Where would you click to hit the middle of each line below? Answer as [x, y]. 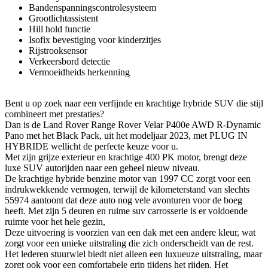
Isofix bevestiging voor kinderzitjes [95, 40]
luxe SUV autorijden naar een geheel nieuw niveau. [102, 168]
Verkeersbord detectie [69, 62]
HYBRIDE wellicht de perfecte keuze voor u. [92, 147]
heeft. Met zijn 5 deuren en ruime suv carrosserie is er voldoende [126, 211]
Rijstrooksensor [58, 51]
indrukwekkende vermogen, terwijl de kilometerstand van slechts [127, 190]
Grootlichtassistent [63, 19]
